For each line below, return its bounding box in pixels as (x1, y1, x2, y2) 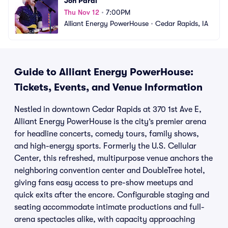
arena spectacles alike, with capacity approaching (14, 215, 195, 224)
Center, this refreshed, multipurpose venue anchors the (14, 154, 213, 163)
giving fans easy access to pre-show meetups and (14, 178, 193, 187)
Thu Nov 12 (64, 8, 99, 16)
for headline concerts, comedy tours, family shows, (14, 129, 199, 138)
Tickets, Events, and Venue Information (14, 81, 203, 93)
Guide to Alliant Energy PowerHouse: (14, 66, 193, 78)
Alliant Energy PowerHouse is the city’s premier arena (14, 117, 206, 126)
